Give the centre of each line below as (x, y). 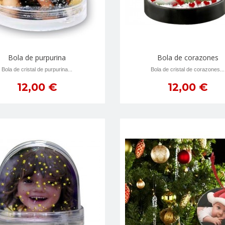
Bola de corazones (188, 58)
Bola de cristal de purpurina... (37, 69)
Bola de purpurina (37, 58)
